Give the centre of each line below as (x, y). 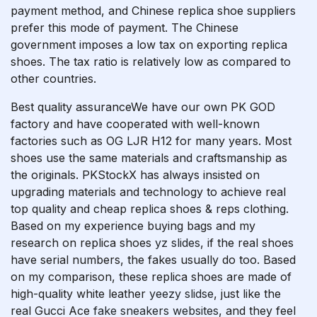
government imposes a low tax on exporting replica (149, 45)
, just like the (247, 294)
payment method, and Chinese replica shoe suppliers (153, 11)
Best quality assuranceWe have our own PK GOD (143, 107)
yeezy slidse (181, 294)
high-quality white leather (80, 294)
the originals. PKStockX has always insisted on (135, 175)
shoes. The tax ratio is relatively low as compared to (151, 62)
